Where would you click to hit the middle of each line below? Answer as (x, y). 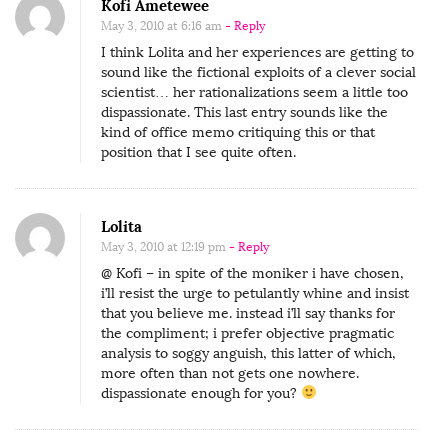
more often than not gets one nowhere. (230, 373)
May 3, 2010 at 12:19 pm (163, 246)
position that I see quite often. (198, 152)
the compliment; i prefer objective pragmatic (247, 333)
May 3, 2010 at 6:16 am (161, 25)
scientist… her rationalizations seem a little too (254, 92)
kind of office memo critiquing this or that (238, 132)
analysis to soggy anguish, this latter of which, (248, 353)
